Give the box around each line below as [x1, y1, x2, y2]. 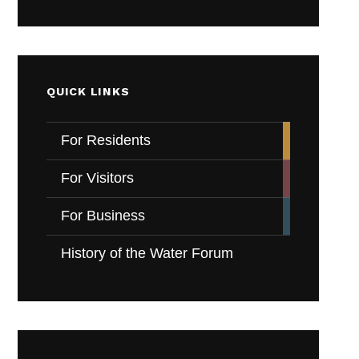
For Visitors [61, 170, 135, 187]
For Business [61, 208, 146, 224]
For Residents [61, 132, 151, 149]
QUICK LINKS [46, 85, 130, 99]
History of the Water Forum [61, 245, 234, 262]
